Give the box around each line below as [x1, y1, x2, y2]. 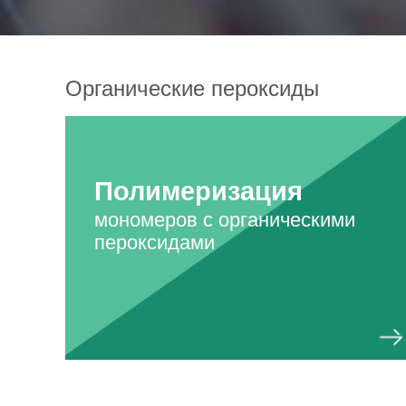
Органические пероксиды [65, 76, 319, 101]
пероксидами [94, 231, 215, 255]
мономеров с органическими [94, 208, 355, 232]
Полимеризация [94, 177, 303, 207]
